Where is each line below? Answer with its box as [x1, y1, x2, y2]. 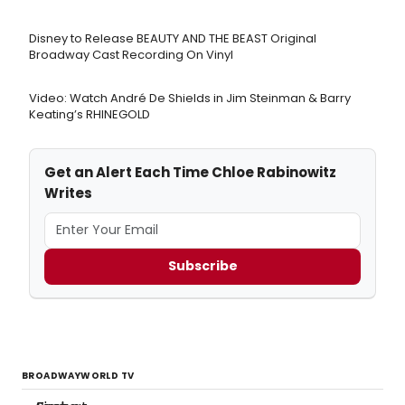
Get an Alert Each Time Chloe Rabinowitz [44, 162, 336, 182]
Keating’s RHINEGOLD [29, 105, 150, 123]
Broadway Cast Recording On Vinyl [29, 45, 233, 63]
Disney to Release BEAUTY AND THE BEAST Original [29, 29, 316, 47]
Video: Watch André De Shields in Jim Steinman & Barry [29, 89, 351, 107]
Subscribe [167, 257, 238, 276]
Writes [44, 183, 92, 202]
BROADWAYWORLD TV [22, 368, 135, 382]
